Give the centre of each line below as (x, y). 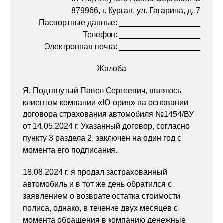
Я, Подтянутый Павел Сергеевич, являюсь (102, 90)
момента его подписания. (70, 150)
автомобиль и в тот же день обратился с (97, 184)
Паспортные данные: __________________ (119, 23)
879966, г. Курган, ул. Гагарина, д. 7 (136, 11)
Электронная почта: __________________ (122, 47)
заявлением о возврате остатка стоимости (102, 196)
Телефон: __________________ (141, 35)
